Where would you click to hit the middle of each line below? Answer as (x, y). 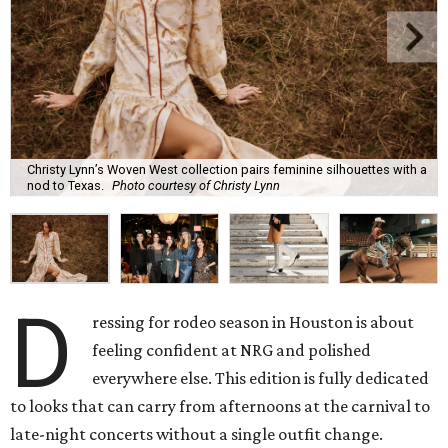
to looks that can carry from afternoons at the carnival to (220, 406)
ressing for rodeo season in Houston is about (253, 322)
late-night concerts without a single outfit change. (196, 434)
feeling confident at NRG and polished (232, 350)
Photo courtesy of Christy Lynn (196, 185)
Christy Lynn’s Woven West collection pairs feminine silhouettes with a (227, 169)
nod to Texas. (65, 185)
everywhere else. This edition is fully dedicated (261, 378)
